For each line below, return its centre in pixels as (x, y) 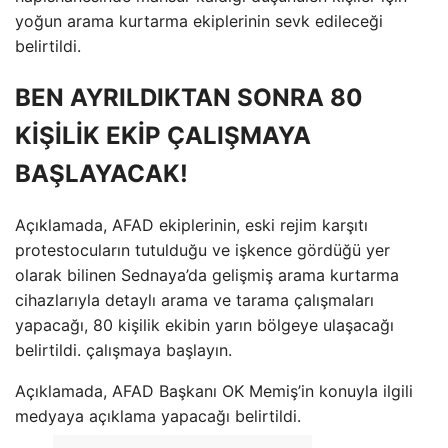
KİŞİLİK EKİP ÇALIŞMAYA (163, 135)
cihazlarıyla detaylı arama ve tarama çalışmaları (194, 299)
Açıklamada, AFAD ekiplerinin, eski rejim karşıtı (191, 224)
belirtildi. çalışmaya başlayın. (123, 349)
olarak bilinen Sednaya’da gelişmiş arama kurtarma (207, 274)
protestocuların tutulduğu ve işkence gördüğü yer (202, 249)
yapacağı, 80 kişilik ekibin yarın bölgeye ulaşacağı (204, 324)
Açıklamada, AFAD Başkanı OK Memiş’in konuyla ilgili (214, 390)
